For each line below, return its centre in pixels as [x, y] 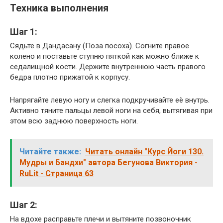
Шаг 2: [24, 205]
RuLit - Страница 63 [56, 174]
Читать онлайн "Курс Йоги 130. [144, 152]
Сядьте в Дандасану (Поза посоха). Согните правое [100, 46]
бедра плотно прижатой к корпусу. [70, 77]
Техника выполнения [59, 8]
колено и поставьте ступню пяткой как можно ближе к [105, 56]
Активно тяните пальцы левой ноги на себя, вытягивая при [111, 111]
